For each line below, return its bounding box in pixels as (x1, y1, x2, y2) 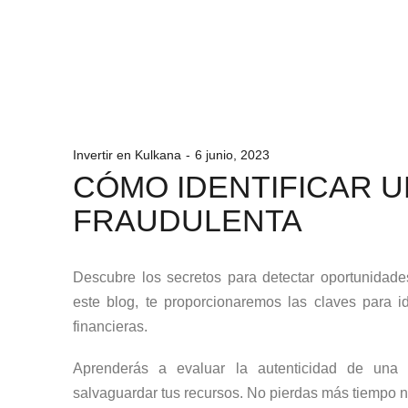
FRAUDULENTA (73, 202, 302, 238)
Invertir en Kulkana (73, 147, 181, 162)
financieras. (73, 318, 148, 334)
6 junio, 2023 (195, 147, 270, 162)
